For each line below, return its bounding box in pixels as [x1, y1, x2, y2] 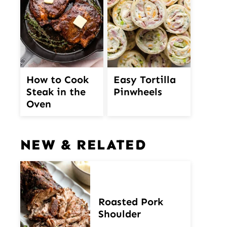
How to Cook [26, 73, 89, 86]
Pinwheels [113, 85, 162, 98]
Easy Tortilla [113, 73, 176, 86]
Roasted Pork [98, 195, 163, 208]
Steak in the [26, 85, 86, 98]
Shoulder [98, 207, 141, 220]
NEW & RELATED [20, 136, 147, 153]
